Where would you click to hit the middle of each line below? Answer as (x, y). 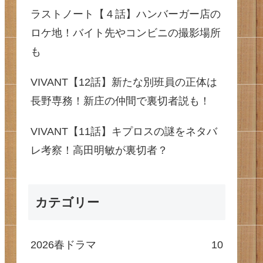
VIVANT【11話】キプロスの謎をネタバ (124, 131)
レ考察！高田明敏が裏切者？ (99, 150)
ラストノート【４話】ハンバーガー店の (126, 14)
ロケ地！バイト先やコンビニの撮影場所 (126, 33)
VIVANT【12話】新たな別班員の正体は (124, 82)
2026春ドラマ (63, 245)
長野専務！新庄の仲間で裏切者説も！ (120, 101)
